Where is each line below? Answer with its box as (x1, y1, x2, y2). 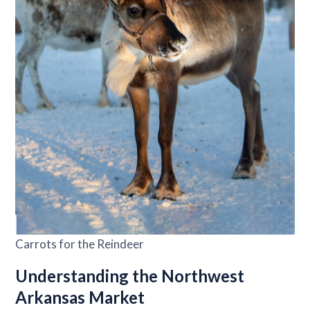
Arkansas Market (15, 286, 145, 307)
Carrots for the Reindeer (15, 236, 145, 251)
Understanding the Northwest (15, 265, 245, 286)
